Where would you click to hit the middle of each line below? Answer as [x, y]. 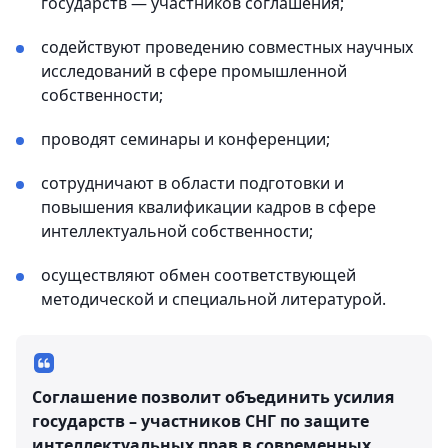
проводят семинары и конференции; [185, 138]
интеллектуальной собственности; [177, 230]
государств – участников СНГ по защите [200, 420]
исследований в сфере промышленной [194, 70]
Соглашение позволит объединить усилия [213, 396]
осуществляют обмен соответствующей [198, 274]
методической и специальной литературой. [213, 298]
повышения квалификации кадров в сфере [208, 206]
